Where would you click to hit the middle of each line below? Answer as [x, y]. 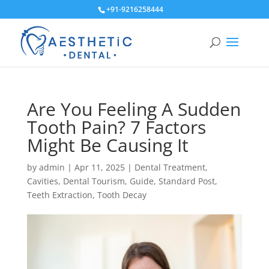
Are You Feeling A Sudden [134, 109]
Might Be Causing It [107, 145]
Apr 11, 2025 [99, 167]
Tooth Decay [122, 195]
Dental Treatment [170, 167]
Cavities [42, 181]
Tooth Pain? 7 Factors [116, 127]
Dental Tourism [94, 181]
